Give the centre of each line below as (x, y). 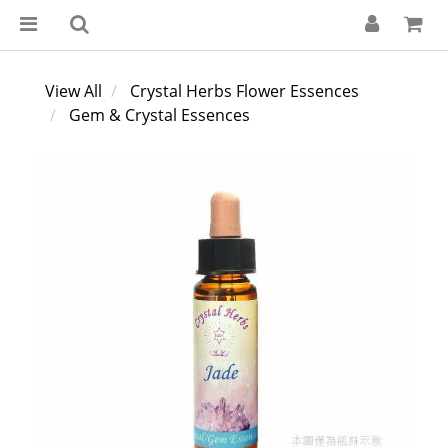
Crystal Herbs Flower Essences (244, 91)
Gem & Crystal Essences (159, 115)
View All (73, 91)
